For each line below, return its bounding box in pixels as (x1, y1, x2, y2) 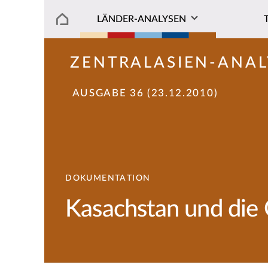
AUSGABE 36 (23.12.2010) (72, 88, 218, 98)
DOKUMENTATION (65, 174, 151, 183)
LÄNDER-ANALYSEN (97, 14, 187, 24)
